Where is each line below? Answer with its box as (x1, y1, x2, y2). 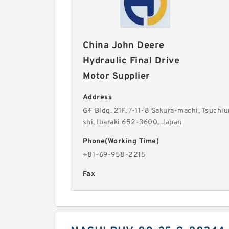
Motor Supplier (82, 71, 150, 82)
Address (82, 93, 112, 102)
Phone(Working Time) (82, 137, 159, 146)
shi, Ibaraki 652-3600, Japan (82, 118, 182, 127)
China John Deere (82, 40, 165, 52)
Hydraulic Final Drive (82, 55, 180, 67)
